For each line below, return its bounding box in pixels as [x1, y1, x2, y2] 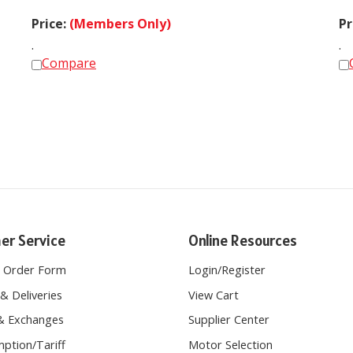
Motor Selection [188, 329, 273, 345]
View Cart [188, 280, 239, 295]
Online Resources [188, 224, 297, 243]
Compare [42, 47, 96, 65]
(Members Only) [69, 8, 171, 25]
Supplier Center [188, 305, 269, 321]
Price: [32, 8, 69, 25]
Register [221, 255, 266, 270]
